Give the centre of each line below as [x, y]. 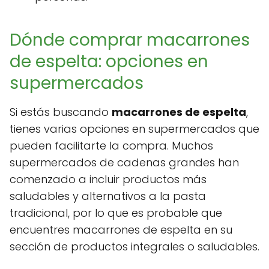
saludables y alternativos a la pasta [108, 196]
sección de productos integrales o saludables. [134, 247]
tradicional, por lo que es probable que [116, 213]
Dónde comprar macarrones [130, 40]
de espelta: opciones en [109, 62]
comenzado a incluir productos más [108, 180]
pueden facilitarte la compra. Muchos [111, 146]
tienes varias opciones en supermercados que [134, 129]
